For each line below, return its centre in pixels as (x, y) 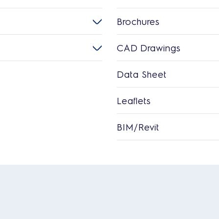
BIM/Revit (138, 127)
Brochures (138, 21)
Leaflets (134, 100)
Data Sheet (142, 74)
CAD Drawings (149, 47)
